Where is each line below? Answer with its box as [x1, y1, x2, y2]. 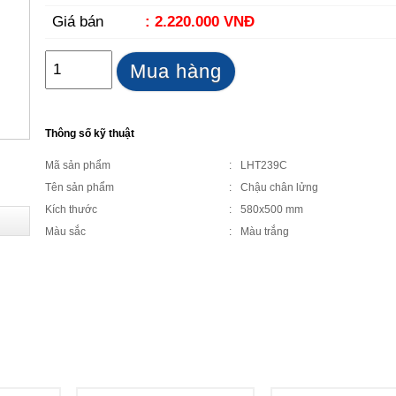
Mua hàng [130, 60, 223, 82]
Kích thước [45, 203, 98, 216]
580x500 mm [240, 203, 304, 216]
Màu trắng [240, 225, 290, 238]
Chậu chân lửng [240, 181, 319, 194]
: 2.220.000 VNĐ [145, 13, 255, 30]
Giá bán [52, 13, 104, 30]
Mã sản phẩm [45, 159, 111, 171]
